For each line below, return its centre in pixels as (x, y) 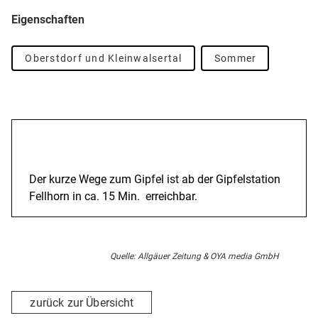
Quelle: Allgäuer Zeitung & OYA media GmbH (195, 256)
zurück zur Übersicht (82, 302)
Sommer (235, 58)
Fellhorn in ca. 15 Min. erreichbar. (113, 196)
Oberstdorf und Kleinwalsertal (104, 58)
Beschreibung (63, 142)
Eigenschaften (48, 20)
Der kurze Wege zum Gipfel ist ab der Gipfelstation (155, 179)
